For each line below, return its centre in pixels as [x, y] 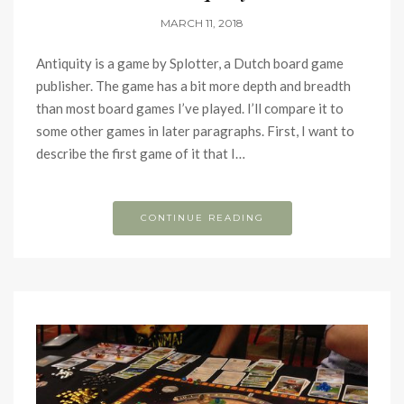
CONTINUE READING [202, 218]
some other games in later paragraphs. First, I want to [195, 131]
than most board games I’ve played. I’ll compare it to [190, 109]
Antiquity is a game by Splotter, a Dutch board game [190, 64]
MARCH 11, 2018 [202, 23]
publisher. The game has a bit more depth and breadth [193, 86]
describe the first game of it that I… [141, 154]
